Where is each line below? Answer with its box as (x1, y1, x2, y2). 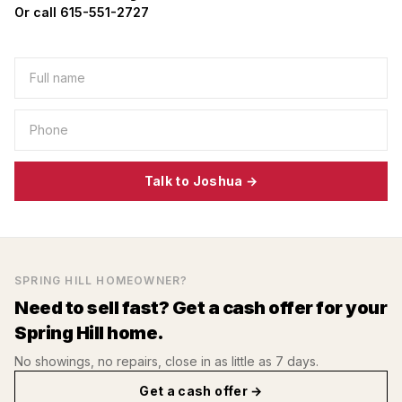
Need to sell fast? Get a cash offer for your (14, 297, 387, 319)
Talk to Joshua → (144, 173, 258, 188)
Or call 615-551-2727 (14, 4, 149, 20)
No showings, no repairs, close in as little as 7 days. (14, 354, 319, 369)
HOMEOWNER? (92, 274, 188, 287)
